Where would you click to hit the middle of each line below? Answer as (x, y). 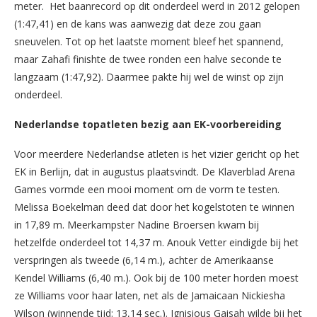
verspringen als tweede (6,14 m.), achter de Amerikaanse (144, 260)
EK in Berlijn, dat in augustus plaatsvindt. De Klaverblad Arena (155, 171)
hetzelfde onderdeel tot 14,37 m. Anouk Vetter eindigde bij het (156, 242)
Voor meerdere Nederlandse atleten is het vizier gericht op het (157, 154)
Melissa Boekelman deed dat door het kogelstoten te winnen (154, 207)
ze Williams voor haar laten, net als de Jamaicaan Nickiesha (150, 295)
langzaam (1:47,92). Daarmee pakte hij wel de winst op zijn (149, 76)
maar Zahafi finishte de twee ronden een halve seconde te (148, 59)
